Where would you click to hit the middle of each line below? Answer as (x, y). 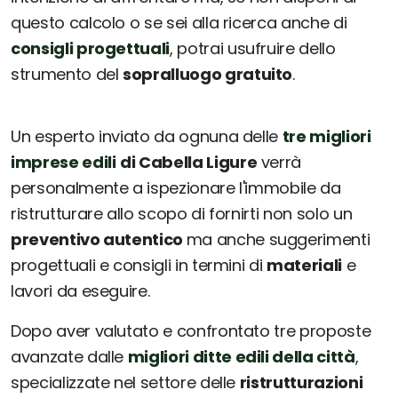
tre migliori (326, 137)
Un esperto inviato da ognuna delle (147, 137)
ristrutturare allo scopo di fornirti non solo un (182, 214)
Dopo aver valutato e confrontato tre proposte (191, 331)
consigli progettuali (90, 49)
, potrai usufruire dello (253, 49)
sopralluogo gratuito (208, 75)
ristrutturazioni (301, 383)
